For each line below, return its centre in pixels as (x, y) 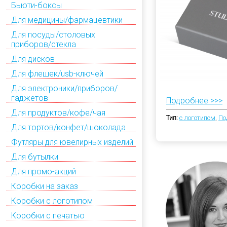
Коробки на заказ (45, 186)
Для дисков (33, 59)
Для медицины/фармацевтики (67, 20)
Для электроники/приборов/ (64, 88)
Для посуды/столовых (53, 34)
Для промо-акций (44, 171)
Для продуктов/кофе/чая (58, 112)
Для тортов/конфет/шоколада (68, 127)
